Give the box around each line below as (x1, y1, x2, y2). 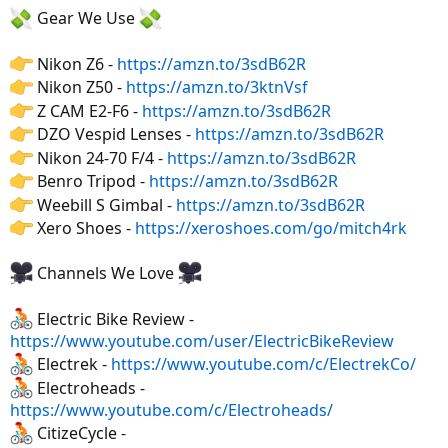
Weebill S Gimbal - (33, 193, 177, 216)
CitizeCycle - (33, 422, 127, 445)
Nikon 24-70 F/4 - (33, 147, 168, 170)
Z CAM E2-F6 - (33, 100, 143, 123)
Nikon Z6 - (33, 53, 118, 76)
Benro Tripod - (33, 170, 150, 193)
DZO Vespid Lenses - (33, 123, 196, 146)
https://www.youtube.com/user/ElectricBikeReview (10, 330, 394, 353)
